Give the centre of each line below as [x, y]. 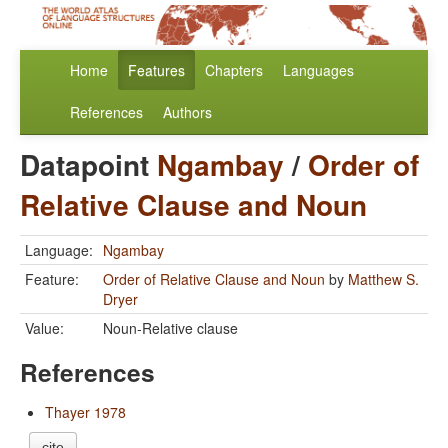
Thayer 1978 [85, 412]
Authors [187, 112]
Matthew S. [383, 279]
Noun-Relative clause [170, 328]
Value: [44, 328]
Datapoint [88, 165]
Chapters [234, 70]
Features [156, 70]
